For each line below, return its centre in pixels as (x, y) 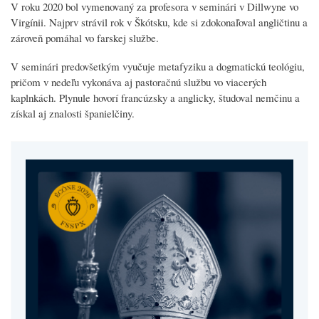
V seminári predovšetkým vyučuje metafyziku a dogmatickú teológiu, (158, 66)
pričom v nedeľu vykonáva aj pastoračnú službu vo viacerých (138, 82)
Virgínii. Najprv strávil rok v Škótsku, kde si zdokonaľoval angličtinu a (159, 22)
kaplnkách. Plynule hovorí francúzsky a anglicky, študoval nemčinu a (155, 97)
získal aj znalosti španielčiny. (73, 113)
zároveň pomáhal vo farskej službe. (85, 37)
